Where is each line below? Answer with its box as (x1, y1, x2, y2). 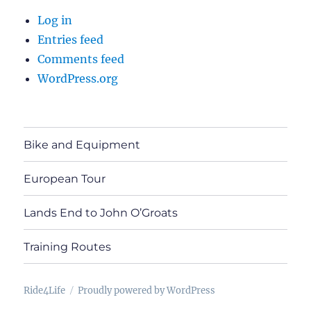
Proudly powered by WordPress (78, 285, 216, 297)
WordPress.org (37, 72, 119, 86)
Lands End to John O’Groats (24, 205, 178, 219)
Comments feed (37, 52, 125, 67)
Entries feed (37, 33, 104, 47)
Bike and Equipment (24, 137, 141, 151)
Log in (37, 13, 73, 28)
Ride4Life (24, 285, 66, 297)
